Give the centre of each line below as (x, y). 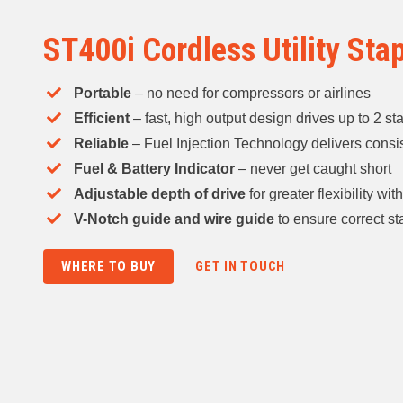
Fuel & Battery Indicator (154, 169)
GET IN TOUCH (240, 267)
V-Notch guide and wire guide (174, 219)
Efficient (102, 119)
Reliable (101, 144)
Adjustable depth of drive (160, 194)
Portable (104, 94)
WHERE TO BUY (108, 267)
